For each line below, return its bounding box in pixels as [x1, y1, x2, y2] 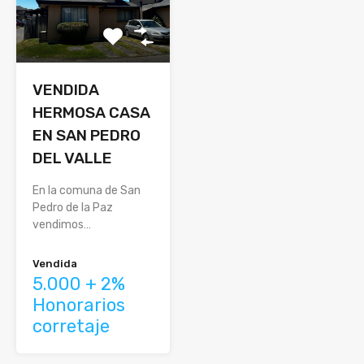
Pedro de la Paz [32, 200, 113, 214]
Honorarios [32, 293, 125, 316]
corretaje [32, 314, 110, 337]
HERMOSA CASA [32, 102, 150, 122]
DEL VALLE [32, 148, 112, 167]
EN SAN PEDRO [32, 125, 141, 145]
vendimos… [32, 217, 91, 232]
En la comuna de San [32, 183, 141, 197]
